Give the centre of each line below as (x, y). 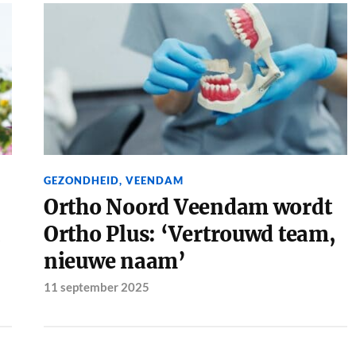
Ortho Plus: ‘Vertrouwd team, (190, 235)
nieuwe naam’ (114, 262)
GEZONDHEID (81, 181)
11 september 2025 (96, 287)
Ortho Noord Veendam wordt (188, 208)
